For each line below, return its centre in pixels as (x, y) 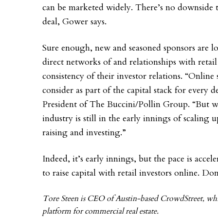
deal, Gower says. (74, 21)
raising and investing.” (85, 132)
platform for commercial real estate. (100, 211)
